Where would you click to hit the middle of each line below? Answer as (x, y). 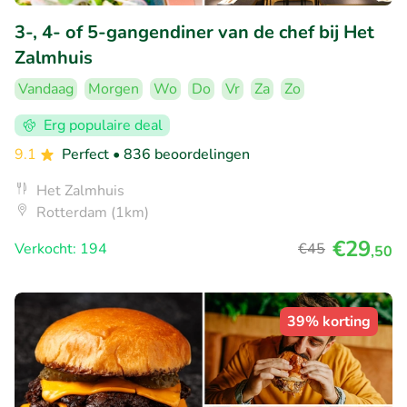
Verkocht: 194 (61, 248)
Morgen (114, 89)
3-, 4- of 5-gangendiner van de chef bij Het (194, 32)
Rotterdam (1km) (93, 212)
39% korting (329, 321)
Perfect (87, 154)
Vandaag (46, 89)
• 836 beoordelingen (181, 154)
